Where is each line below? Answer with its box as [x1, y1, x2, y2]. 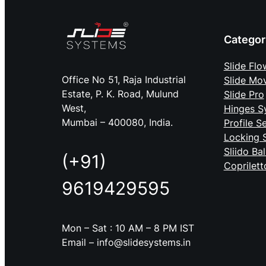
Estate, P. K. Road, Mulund [62, 88, 179, 100]
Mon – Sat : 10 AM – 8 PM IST [62, 222, 194, 235]
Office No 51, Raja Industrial [62, 74, 186, 86]
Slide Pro [223, 88, 264, 101]
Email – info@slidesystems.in [62, 236, 191, 249]
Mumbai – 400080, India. [62, 116, 173, 129]
